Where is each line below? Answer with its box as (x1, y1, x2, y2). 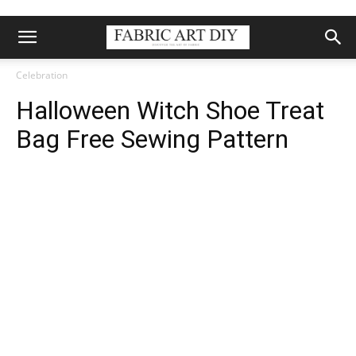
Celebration (16, 68, 68, 82)
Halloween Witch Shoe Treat (16, 95, 324, 126)
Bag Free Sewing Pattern (16, 124, 288, 154)
